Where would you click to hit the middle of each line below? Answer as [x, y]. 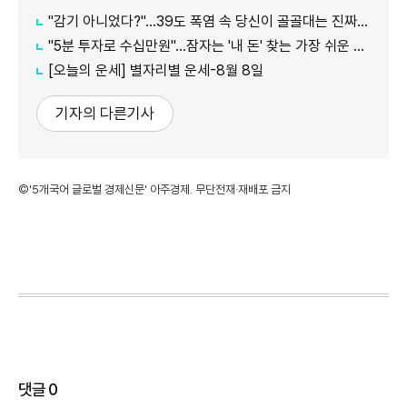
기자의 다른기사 [105, 113]
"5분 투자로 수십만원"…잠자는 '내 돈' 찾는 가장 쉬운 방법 [201, 45]
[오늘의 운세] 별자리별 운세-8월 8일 [156, 70]
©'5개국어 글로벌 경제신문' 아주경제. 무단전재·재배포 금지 [154, 189]
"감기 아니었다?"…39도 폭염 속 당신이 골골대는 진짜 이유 [203, 21]
